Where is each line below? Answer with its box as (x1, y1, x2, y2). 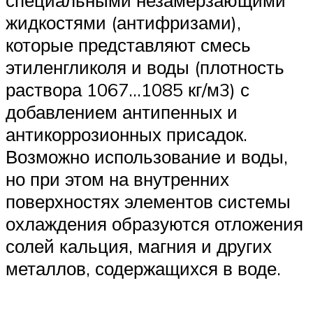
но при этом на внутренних (6, 167, 229, 190)
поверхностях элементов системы (6, 189, 291, 212)
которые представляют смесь (6, 33, 251, 56)
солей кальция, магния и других (6, 234, 272, 257)
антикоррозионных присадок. (6, 122, 247, 145)
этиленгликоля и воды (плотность (6, 55, 284, 78)
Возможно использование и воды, (6, 145, 288, 168)
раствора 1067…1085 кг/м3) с (6, 78, 249, 101)
